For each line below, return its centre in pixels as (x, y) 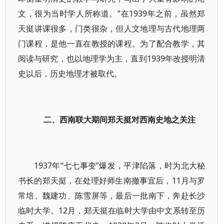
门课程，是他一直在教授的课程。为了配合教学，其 (112, 43)
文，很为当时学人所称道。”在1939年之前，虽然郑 (112, 13)
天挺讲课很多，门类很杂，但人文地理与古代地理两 (112, 28)
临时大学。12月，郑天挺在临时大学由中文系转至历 (112, 210)
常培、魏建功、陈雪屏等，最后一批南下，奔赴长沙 (112, 195)
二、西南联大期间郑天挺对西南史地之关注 (120, 119)
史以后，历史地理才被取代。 (70, 73)
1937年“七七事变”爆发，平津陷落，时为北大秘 (120, 165)
